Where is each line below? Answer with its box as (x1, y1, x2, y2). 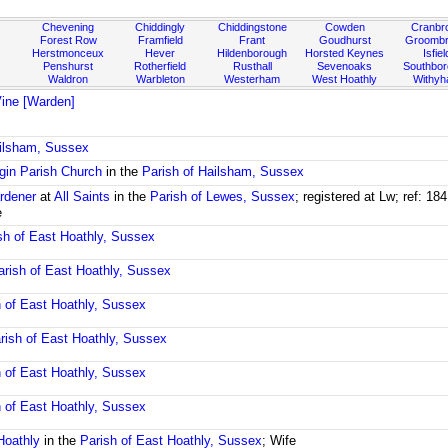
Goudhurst (318, 34, 371, 46)
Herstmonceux (32, 47, 105, 59)
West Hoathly (312, 73, 378, 85)
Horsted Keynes (305, 47, 385, 59)
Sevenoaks (317, 60, 373, 72)
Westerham (224, 73, 281, 85)
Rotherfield (134, 60, 187, 72)
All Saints (54, 188, 111, 204)
